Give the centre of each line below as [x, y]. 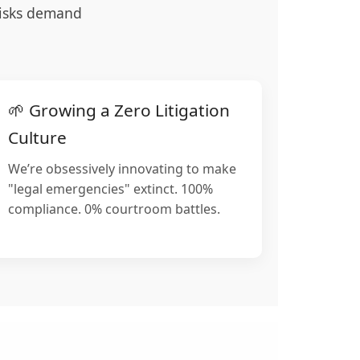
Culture [38, 138]
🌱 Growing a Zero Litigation [119, 110]
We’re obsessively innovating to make [123, 169]
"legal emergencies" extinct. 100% [111, 189]
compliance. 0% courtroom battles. [115, 209]
